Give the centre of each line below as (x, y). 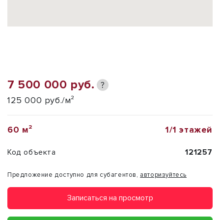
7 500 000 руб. (51, 84)
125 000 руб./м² (41, 100)
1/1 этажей (189, 129)
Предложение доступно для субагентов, (74, 175)
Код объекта (32, 152)
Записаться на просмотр (110, 198)
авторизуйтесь (164, 175)
